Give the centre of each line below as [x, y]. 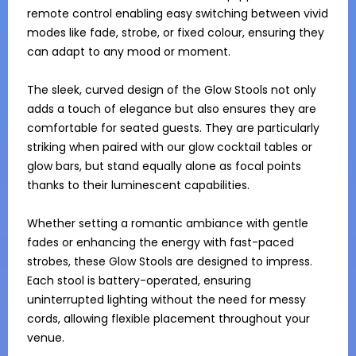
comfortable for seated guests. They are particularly [173, 128]
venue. [46, 338]
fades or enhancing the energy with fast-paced [161, 242]
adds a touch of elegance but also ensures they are [172, 109]
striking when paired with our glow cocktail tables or [170, 147]
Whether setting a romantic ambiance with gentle [168, 223]
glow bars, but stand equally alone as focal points [164, 166]
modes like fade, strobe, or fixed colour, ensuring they [176, 33]
